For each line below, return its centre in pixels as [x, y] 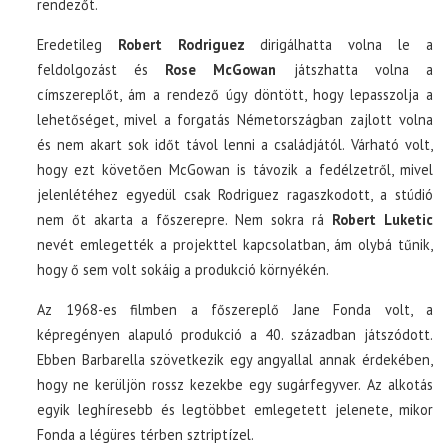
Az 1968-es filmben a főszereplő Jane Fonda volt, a [235, 309]
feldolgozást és [101, 69]
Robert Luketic [382, 219]
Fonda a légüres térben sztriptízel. [146, 434]
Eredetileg [78, 44]
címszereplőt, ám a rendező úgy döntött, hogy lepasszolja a [235, 94]
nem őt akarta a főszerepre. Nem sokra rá [184, 219]
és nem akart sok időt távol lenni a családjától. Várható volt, [235, 144]
